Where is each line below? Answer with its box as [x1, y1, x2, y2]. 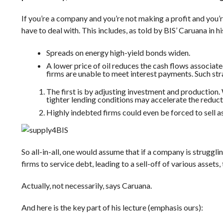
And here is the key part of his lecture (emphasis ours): [21, 203, 203, 212]
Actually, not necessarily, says [21, 181, 122, 190]
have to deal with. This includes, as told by [21, 25, 164, 35]
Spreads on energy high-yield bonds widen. [46, 48, 190, 57]
